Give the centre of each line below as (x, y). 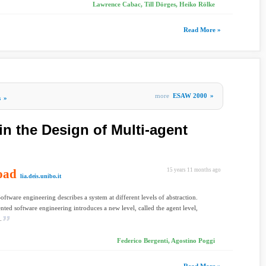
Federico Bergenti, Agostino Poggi (166, 240)
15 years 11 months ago (194, 170)
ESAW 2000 (190, 96)
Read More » (202, 30)
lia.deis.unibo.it (41, 176)
